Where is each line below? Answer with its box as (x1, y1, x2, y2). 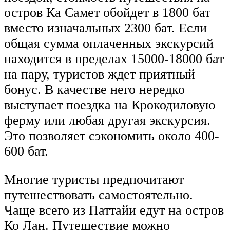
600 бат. (4, 143, 48, 159)
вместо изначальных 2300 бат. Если (4, 20, 207, 35)
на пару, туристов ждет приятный (4, 66, 195, 82)
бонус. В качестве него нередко (4, 82, 185, 97)
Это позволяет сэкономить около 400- (4, 128, 219, 143)
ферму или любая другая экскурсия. (4, 112, 210, 128)
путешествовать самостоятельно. (4, 187, 193, 203)
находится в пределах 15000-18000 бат (4, 51, 224, 66)
